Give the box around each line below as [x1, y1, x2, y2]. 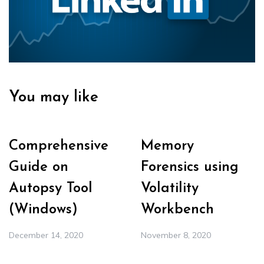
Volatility [141, 181, 199, 196]
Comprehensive [9, 139, 108, 154]
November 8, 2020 [141, 230, 211, 241]
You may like [9, 90, 98, 106]
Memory [141, 139, 194, 154]
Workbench [141, 203, 214, 217]
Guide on [9, 160, 68, 175]
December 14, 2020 [9, 230, 83, 241]
